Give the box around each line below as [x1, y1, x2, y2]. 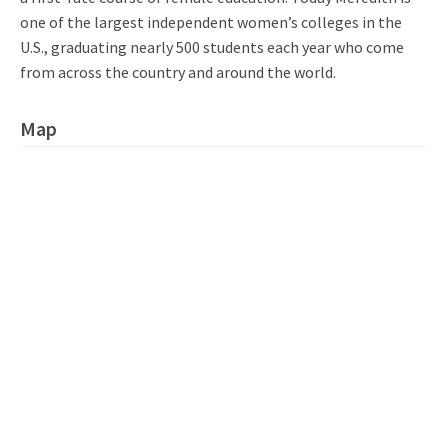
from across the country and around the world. [20, 61, 336, 82]
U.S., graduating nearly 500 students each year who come [20, 36, 404, 57]
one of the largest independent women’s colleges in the [20, 11, 402, 32]
